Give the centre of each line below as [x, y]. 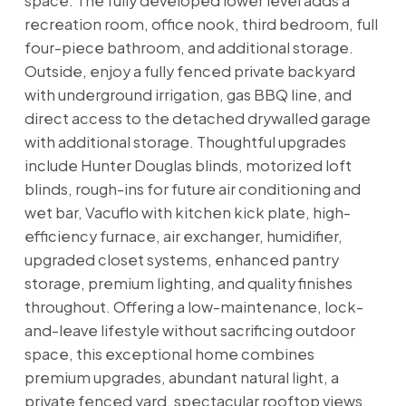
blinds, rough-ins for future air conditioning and [192, 188]
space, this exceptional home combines [169, 353]
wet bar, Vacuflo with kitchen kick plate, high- [187, 212]
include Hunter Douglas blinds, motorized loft [188, 165]
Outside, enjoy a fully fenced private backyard [189, 71]
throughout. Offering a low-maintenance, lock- [193, 306]
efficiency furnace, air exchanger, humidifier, [183, 236]
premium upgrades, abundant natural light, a [181, 377]
